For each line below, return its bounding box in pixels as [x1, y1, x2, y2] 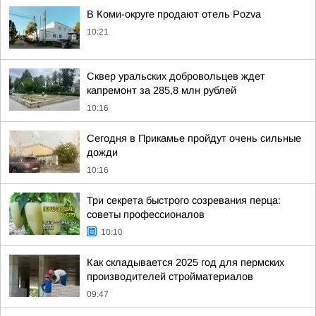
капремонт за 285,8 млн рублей [87, 85, 236, 96]
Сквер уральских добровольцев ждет [87, 71, 265, 82]
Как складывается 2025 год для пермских [87, 257, 284, 268]
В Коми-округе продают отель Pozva [87, 8, 261, 20]
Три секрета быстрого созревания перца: [87, 195, 281, 206]
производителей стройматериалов [87, 271, 253, 282]
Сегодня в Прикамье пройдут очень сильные [87, 133, 301, 144]
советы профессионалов [87, 209, 205, 220]
